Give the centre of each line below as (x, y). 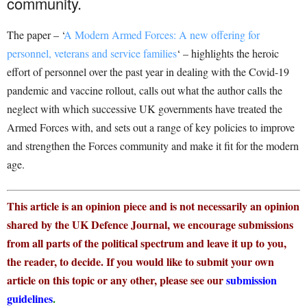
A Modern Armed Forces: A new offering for (162, 35)
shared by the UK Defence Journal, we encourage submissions (150, 224)
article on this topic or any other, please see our (115, 280)
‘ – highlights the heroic (228, 53)
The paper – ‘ (35, 35)
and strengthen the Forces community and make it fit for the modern (153, 146)
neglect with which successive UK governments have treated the (145, 109)
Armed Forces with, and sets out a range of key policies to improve (151, 127)
